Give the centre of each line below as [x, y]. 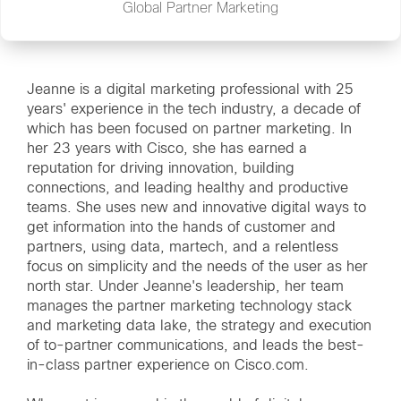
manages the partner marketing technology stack [189, 306]
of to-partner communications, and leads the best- [196, 346]
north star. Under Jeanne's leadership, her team [185, 286]
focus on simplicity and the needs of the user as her [197, 267]
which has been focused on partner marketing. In [189, 129]
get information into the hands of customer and [181, 227]
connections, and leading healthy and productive [188, 188]
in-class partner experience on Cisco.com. [168, 365]
